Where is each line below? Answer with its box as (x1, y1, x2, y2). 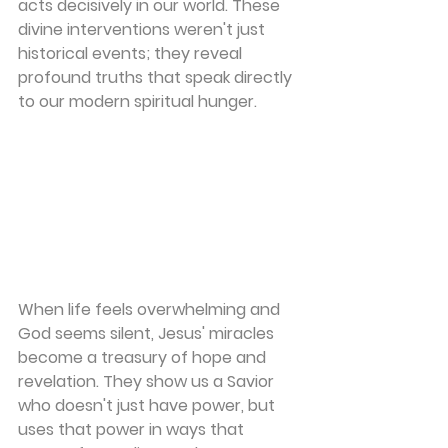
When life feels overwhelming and (18, 297, 284, 321)
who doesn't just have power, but (18, 393, 279, 417)
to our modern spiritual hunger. (18, 90, 257, 113)
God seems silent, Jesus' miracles (18, 321, 278, 345)
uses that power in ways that (18, 417, 248, 441)
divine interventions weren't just (18, 18, 269, 41)
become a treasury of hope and (18, 345, 270, 369)
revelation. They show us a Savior (18, 369, 278, 393)
